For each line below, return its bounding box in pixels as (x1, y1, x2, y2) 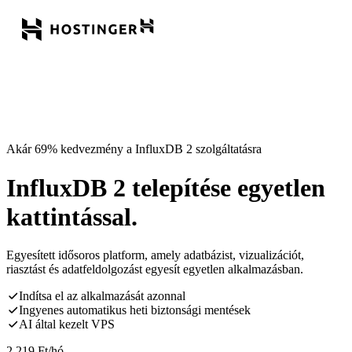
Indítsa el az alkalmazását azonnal (19, 289, 185, 303)
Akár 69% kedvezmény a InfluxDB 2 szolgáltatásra (6, 142, 262, 156)
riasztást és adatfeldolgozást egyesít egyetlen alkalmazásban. (6, 262, 303, 277)
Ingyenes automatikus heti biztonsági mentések (19, 303, 251, 317)
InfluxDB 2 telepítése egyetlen (6, 173, 325, 202)
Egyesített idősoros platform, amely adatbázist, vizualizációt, (6, 248, 304, 262)
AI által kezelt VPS (19, 317, 115, 332)
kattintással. (6, 202, 137, 231)
